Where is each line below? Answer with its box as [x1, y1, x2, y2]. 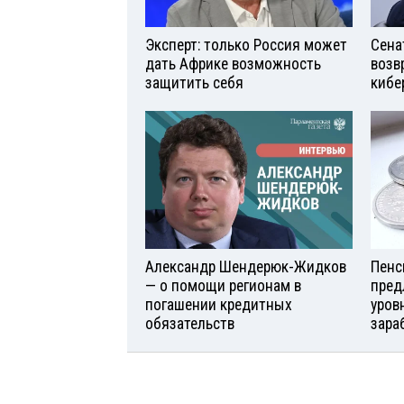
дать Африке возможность [145, 55, 321, 74]
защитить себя [145, 74, 243, 93]
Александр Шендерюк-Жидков [145, 258, 346, 277]
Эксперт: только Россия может [145, 36, 347, 55]
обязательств [145, 315, 234, 334]
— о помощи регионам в [145, 277, 301, 296]
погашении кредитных [145, 296, 292, 315]
